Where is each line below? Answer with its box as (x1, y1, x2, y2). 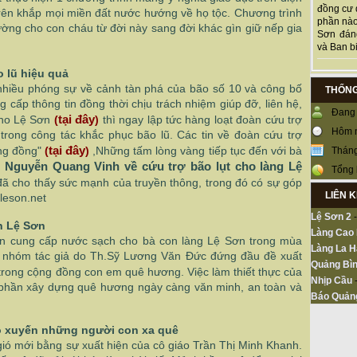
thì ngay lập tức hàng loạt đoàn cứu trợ (102, 113, 303, 126)
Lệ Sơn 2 (311, 211, 351, 223)
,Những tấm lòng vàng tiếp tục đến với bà (92, 144, 303, 157)
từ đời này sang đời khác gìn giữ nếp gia (96, 22, 303, 34)
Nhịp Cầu (311, 275, 352, 287)
